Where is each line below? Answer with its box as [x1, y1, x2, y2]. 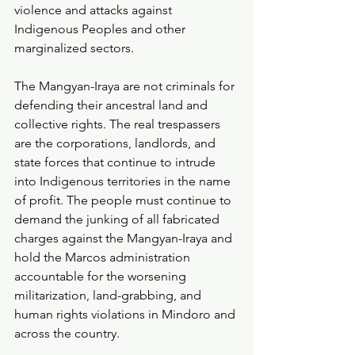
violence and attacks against [14, 2, 175, 17]
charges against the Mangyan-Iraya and [14, 231, 235, 246]
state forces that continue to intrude [14, 155, 219, 170]
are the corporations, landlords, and [14, 136, 219, 151]
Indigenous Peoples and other [14, 21, 189, 36]
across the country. [14, 326, 120, 341]
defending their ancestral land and [14, 97, 211, 113]
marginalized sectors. [14, 40, 134, 55]
